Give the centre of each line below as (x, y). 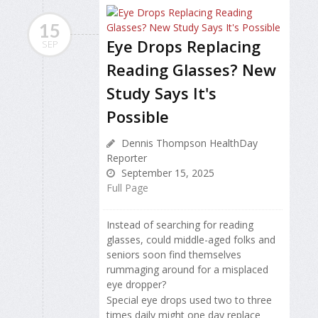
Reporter (127, 158)
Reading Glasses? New (191, 69)
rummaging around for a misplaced (187, 269)
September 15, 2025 (166, 172)
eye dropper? (136, 284)
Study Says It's (161, 93)
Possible (138, 116)
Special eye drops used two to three (189, 300)
